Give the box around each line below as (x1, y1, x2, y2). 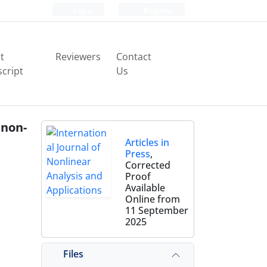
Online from (125, 193, 180, 206)
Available (125, 181, 165, 194)
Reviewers (55, 50, 101, 63)
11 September (125, 204, 188, 217)
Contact (116, 50, 152, 63)
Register (142, 5, 173, 15)
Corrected (125, 159, 170, 172)
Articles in (125, 136, 169, 149)
